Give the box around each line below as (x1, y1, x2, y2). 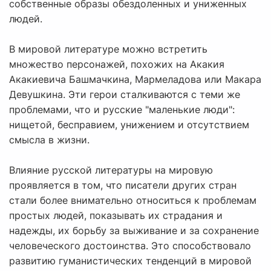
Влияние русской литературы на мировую (9, 164, 213, 177)
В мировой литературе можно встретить (9, 43, 207, 56)
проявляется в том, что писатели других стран (9, 179, 237, 192)
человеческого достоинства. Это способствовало (9, 240, 251, 252)
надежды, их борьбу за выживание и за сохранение (9, 224, 259, 237)
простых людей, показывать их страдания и (9, 209, 223, 222)
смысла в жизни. (9, 134, 90, 146)
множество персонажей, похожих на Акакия (9, 58, 224, 71)
